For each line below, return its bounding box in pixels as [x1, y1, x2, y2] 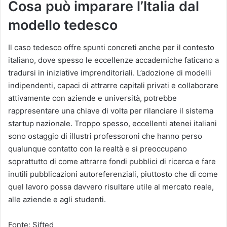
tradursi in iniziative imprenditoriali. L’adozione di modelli [8, 68, 211, 78]
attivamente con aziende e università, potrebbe [8, 93, 177, 103]
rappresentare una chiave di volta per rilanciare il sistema [8, 106, 213, 116]
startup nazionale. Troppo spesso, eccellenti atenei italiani [8, 119, 217, 129]
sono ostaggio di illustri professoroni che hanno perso [8, 131, 202, 141]
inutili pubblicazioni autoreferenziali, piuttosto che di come [8, 169, 218, 179]
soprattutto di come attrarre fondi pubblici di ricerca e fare [8, 157, 216, 167]
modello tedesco [8, 16, 118, 33]
